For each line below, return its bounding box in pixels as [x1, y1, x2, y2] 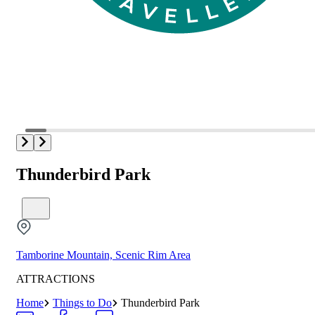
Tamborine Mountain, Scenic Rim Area [16, 249, 191, 262]
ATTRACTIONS [16, 273, 95, 285]
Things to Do [53, 297, 112, 309]
